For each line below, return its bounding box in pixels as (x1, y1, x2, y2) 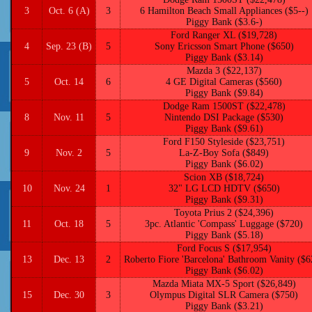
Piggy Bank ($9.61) (185, 123, 263, 134)
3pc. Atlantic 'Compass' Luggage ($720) (145, 219, 303, 229)
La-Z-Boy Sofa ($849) (179, 148, 269, 158)
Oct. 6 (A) (48, 6, 90, 16)
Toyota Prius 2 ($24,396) (174, 208, 274, 218)
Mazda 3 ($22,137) (186, 65, 262, 76)
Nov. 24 (53, 183, 85, 194)
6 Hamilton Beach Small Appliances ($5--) (139, 6, 309, 16)
